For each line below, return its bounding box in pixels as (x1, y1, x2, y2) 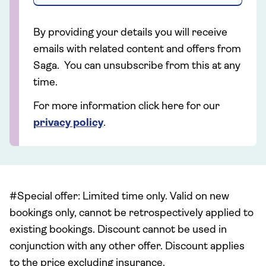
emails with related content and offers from (33, 44, 241, 55)
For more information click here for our (33, 101, 220, 112)
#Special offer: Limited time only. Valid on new (9, 191, 229, 202)
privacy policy (33, 118, 103, 129)
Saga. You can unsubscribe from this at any (33, 61, 240, 72)
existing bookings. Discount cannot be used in (9, 224, 227, 236)
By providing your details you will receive (33, 27, 227, 39)
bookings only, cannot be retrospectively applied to (9, 208, 254, 219)
